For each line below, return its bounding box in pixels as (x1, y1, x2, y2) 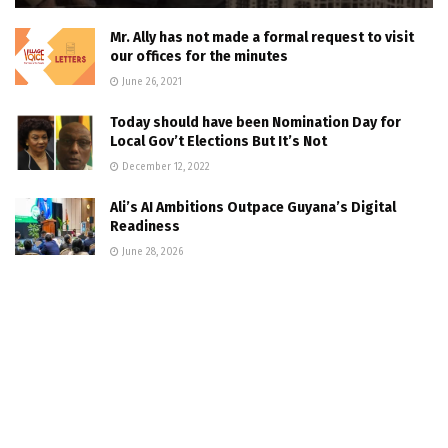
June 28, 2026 (119, 245, 183, 258)
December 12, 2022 (119, 160, 210, 173)
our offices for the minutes (110, 47, 288, 65)
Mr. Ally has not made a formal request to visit (110, 28, 414, 46)
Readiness (110, 217, 180, 235)
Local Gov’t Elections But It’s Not (110, 132, 327, 150)
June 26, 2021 (119, 75, 182, 88)
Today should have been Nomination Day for (110, 113, 401, 131)
